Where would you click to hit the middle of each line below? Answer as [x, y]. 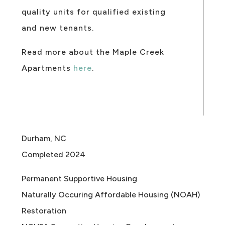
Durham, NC [44, 138]
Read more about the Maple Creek [93, 52]
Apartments [47, 68]
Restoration [44, 210]
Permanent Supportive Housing [79, 178]
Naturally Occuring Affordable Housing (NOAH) [110, 194]
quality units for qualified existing [93, 12]
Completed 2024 [53, 154]
